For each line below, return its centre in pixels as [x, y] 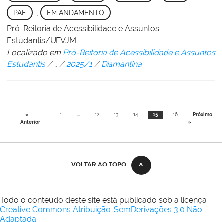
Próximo [203, 115]
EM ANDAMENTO [75, 13]
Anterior [30, 122]
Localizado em [34, 53]
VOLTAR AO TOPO [99, 164]
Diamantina [121, 64]
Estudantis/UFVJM [42, 41]
